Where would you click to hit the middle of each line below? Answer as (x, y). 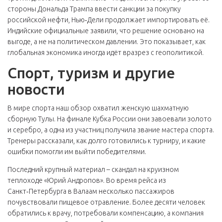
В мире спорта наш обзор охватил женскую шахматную (98, 108)
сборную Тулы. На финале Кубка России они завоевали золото (110, 119)
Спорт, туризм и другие (91, 73)
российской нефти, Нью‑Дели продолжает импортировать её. (109, 20)
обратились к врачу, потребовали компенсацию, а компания (106, 213)
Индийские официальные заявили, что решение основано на (106, 31)
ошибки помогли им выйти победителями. (77, 152)
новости (36, 89)
